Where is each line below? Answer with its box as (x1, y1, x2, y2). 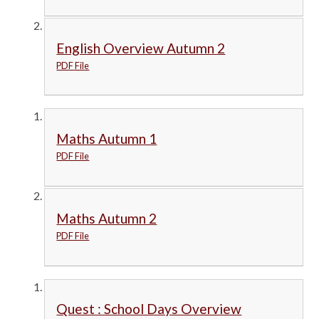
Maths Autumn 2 (56, 209, 157, 226)
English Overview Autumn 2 (56, 39, 226, 56)
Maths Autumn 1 (56, 130, 157, 147)
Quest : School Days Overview (56, 300, 242, 318)
